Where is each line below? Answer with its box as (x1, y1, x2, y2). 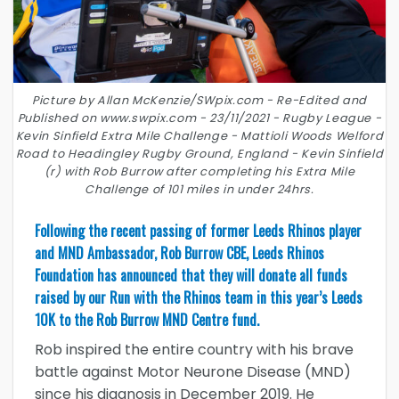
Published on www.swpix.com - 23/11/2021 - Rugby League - (17, 110, 382, 126)
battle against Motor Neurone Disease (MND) (35, 362, 351, 383)
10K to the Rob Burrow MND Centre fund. (35, 309, 259, 331)
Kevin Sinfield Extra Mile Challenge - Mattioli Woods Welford (15, 128, 384, 144)
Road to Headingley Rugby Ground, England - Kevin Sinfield (15, 146, 384, 162)
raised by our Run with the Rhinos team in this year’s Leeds (35, 287, 362, 309)
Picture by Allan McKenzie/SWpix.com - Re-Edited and (32, 93, 367, 109)
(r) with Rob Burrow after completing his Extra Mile (44, 164, 355, 180)
